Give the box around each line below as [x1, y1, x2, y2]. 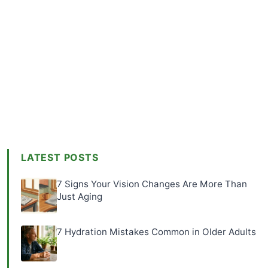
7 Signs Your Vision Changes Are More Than [57, 178, 247, 190]
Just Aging [57, 191, 102, 203]
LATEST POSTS [21, 151, 99, 164]
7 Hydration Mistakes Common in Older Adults [57, 226, 256, 238]
